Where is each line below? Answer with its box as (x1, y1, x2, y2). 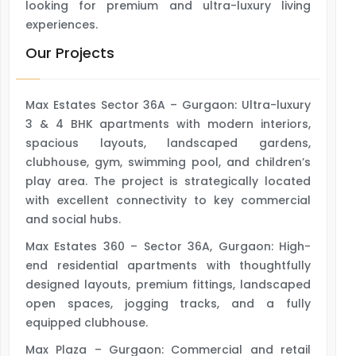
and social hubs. (25, 211, 121, 227)
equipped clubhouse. (25, 315, 148, 331)
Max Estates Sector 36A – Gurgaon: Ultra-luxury (25, 97, 311, 113)
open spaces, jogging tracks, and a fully (25, 296, 311, 311)
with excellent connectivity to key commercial (25, 192, 311, 208)
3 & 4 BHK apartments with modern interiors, (25, 116, 311, 132)
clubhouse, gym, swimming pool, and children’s (25, 154, 311, 170)
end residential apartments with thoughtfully (25, 257, 311, 273)
